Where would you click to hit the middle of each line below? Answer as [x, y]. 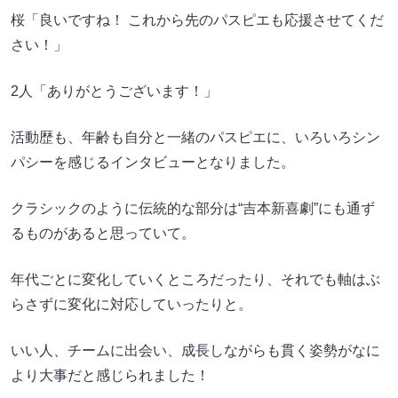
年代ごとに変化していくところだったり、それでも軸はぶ [195, 279]
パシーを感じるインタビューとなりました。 [153, 162]
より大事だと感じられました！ [110, 375]
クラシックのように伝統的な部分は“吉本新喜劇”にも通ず [193, 208]
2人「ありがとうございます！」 [114, 91]
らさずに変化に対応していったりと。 [131, 304]
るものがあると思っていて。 [103, 233]
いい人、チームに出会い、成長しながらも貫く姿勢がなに [195, 350]
